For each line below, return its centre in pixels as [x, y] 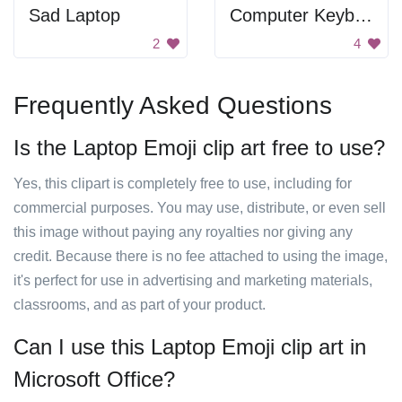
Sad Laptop [74, 15]
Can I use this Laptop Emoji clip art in [190, 347]
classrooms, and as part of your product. [140, 305]
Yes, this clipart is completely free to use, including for [183, 184]
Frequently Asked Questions [173, 105]
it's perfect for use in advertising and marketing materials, [193, 280]
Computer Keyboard [363, 15]
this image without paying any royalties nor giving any [183, 232]
